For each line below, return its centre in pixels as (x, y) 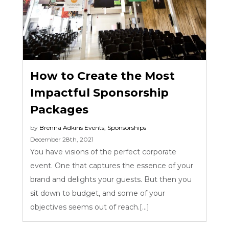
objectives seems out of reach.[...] (92, 207)
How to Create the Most (103, 76)
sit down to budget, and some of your (98, 193)
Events (95, 127)
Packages (60, 109)
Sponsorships (127, 127)
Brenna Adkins (61, 127)
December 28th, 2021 (62, 139)
